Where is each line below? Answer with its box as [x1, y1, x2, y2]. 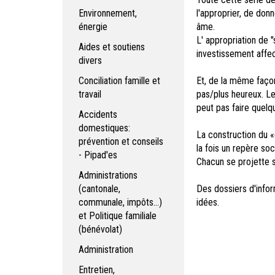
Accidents [79, 109, 117, 120]
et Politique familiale [79, 210, 157, 222]
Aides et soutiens [79, 41, 145, 53]
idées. [196, 196, 219, 208]
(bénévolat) [79, 223, 122, 235]
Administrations [79, 169, 137, 181]
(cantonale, [79, 183, 120, 195]
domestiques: [79, 122, 130, 134]
